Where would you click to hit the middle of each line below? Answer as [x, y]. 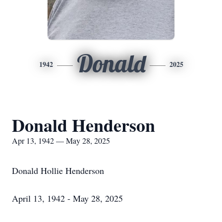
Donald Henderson [83, 125]
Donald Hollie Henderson [58, 170]
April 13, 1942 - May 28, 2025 [67, 198]
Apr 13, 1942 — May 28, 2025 [61, 140]
